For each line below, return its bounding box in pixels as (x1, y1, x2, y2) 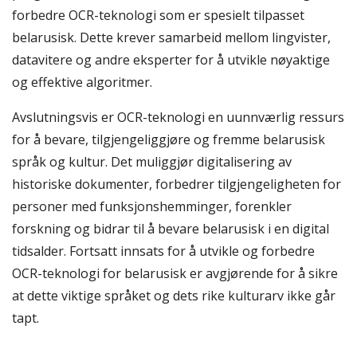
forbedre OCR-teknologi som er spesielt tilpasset (12, 6, 304, 24)
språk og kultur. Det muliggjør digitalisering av (12, 153, 292, 171)
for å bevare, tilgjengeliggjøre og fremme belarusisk (12, 131, 325, 148)
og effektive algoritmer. (12, 73, 152, 91)
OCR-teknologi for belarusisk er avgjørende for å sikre (12, 265, 338, 282)
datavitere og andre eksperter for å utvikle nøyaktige (12, 51, 330, 69)
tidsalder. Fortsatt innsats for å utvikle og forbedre (12, 242, 315, 260)
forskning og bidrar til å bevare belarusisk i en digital (12, 220, 329, 237)
